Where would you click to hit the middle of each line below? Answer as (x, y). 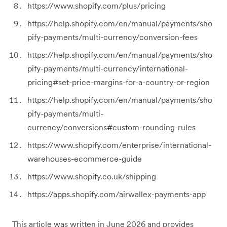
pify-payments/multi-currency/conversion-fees (112, 37)
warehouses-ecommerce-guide (85, 158)
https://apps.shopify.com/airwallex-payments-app (117, 194)
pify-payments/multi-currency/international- (108, 68)
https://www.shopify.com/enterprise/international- (119, 145)
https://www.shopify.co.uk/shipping (92, 176)
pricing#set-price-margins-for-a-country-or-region (119, 82)
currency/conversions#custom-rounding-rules (111, 127)
